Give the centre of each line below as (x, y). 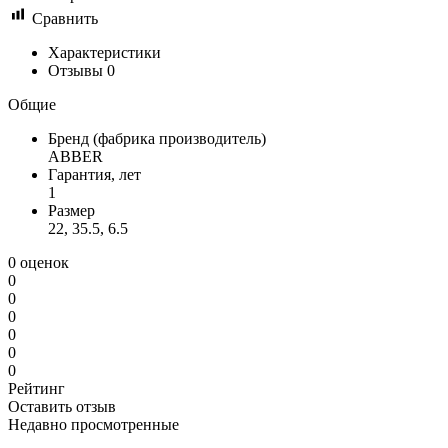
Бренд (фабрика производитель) (157, 138)
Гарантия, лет (94, 174)
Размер (71, 210)
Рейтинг (36, 388)
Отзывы (77, 70)
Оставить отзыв (62, 406)
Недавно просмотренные (93, 424)
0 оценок (38, 262)
